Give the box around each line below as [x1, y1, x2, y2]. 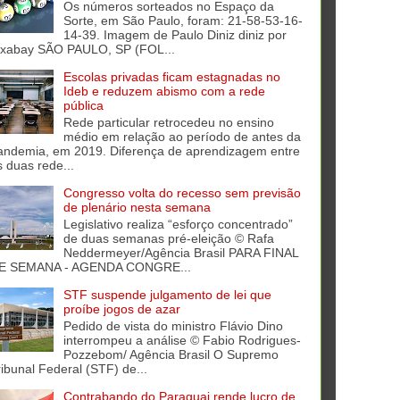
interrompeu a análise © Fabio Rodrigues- [62, 332, 301, 347]
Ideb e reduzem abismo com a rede [62, 84, 265, 99]
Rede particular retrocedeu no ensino [62, 115, 274, 130]
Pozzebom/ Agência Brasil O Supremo [62, 346, 279, 362]
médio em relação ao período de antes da [62, 129, 301, 145]
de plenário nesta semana [62, 200, 211, 215]
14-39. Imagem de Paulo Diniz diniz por [62, 28, 287, 43]
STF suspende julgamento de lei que [62, 287, 271, 303]
